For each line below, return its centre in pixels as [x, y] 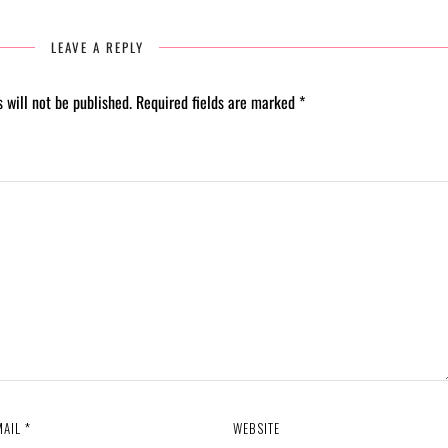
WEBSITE [257, 428]
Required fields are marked [218, 102]
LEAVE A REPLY [97, 47]
